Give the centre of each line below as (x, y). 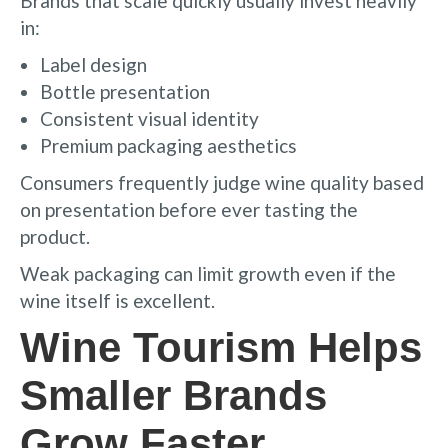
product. (55, 236)
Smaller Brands (173, 395)
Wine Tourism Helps (221, 347)
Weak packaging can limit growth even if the (208, 273)
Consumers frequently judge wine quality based (222, 182)
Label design (93, 64)
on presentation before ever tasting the (189, 209)
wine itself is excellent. (117, 300)
